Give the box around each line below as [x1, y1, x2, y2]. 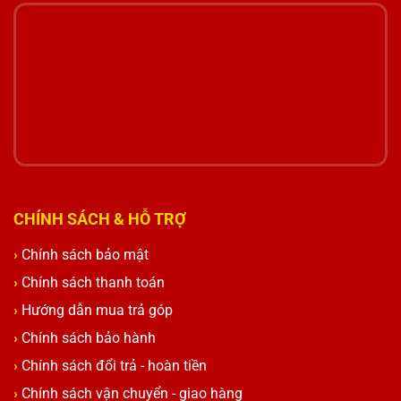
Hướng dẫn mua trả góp [21, 302, 173, 320]
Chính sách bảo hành [21, 329, 156, 347]
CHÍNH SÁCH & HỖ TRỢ [13, 209, 186, 229]
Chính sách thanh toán [21, 274, 165, 292]
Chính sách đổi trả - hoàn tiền [21, 357, 207, 375]
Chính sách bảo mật [21, 246, 149, 264]
